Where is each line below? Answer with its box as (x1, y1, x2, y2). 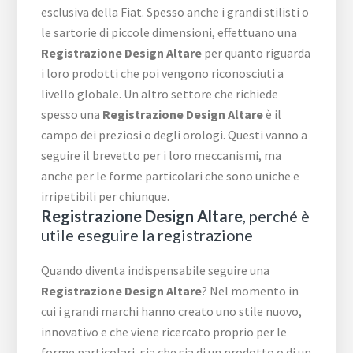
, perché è (243, 206, 310, 226)
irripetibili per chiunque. (41, 188, 170, 205)
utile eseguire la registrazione (41, 225, 254, 245)
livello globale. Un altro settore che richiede (41, 86, 279, 102)
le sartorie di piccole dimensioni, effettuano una (41, 24, 298, 41)
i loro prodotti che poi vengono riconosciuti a (41, 65, 284, 82)
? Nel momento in (202, 283, 299, 299)
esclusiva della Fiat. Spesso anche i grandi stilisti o (41, 4, 310, 20)
